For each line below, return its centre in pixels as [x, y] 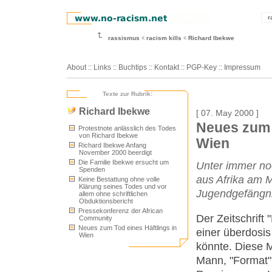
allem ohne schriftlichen [113, 194]
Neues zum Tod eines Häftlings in [127, 228]
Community [96, 218]
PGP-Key [202, 67]
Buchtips [133, 67]
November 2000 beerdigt [115, 152]
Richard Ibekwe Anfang [111, 145]
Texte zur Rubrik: [127, 94]
